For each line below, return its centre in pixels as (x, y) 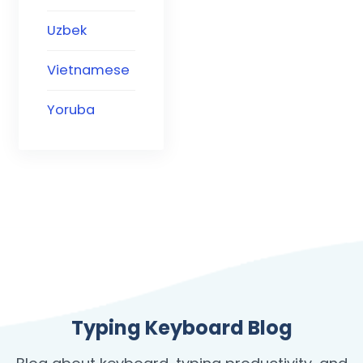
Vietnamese (88, 70)
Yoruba (71, 110)
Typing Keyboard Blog (181, 327)
